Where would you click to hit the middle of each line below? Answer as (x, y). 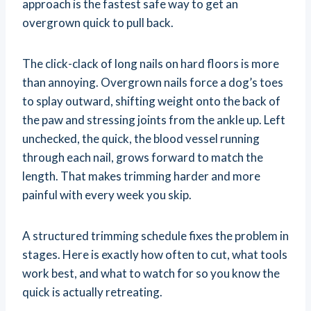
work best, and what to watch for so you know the (151, 274)
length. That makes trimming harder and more (141, 176)
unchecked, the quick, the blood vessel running (141, 139)
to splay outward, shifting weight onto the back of (151, 101)
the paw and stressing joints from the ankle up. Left (154, 120)
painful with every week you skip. (107, 195)
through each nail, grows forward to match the (143, 158)
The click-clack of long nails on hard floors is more (151, 64)
